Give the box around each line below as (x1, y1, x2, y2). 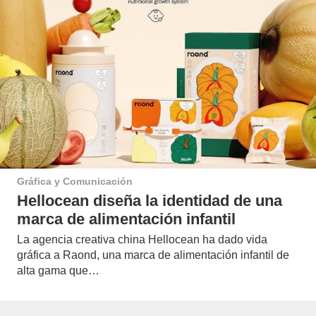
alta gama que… (17, 264, 99, 276)
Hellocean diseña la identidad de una (17, 191, 282, 209)
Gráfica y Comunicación (17, 176, 133, 188)
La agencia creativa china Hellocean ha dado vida (17, 233, 267, 245)
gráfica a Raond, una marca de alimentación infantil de (17, 248, 289, 261)
